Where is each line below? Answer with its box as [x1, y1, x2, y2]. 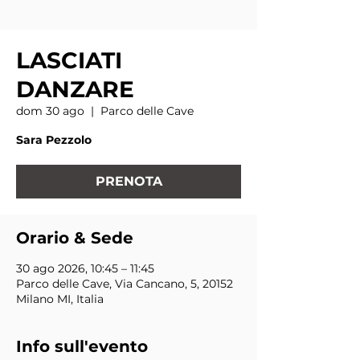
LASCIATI [16, 47, 122, 74]
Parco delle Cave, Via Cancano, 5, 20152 [16, 276, 233, 291]
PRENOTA [95, 174, 162, 189]
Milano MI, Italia [16, 292, 104, 306]
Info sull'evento [16, 337, 148, 356]
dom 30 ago [16, 104, 84, 118]
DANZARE [16, 76, 134, 103]
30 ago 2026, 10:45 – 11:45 [16, 261, 154, 276]
